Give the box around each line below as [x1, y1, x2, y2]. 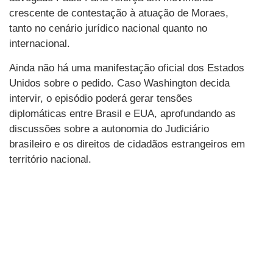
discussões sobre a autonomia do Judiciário [9, 122, 209, 135]
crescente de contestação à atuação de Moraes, [9, 7, 229, 19]
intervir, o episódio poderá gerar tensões [9, 92, 193, 104]
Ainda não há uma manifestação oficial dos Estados [9, 62, 244, 74]
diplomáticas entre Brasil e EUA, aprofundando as [9, 107, 236, 119]
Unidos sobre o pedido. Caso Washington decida [9, 77, 230, 89]
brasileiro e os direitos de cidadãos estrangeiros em [9, 138, 245, 150]
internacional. [9, 38, 70, 50]
